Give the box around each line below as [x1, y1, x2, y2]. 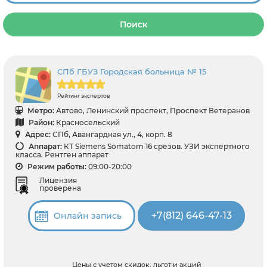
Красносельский [56, 118, 120, 127]
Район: [27, 118, 54, 127]
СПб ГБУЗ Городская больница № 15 [57, 67, 206, 76]
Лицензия [39, 175, 77, 185]
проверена [39, 183, 81, 193]
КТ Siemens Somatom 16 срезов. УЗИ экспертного [64, 142, 250, 151]
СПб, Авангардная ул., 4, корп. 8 [52, 130, 172, 139]
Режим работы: [26, 162, 86, 171]
